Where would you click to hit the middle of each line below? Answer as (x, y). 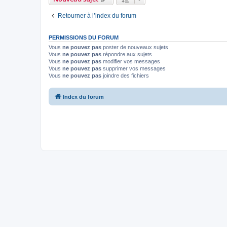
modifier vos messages (131, 61)
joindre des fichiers (125, 75)
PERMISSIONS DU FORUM (84, 37)
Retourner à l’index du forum (97, 16)
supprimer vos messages (134, 68)
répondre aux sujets (127, 54)
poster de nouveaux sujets (135, 47)
